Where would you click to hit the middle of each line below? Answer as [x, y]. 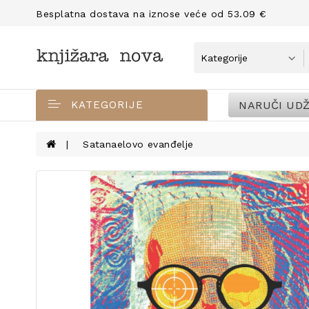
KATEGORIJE [107, 105]
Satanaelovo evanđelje [138, 144]
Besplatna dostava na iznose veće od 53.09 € [151, 14]
